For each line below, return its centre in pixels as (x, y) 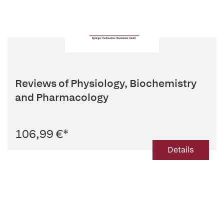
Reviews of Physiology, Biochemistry (106, 83)
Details (181, 150)
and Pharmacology (62, 97)
